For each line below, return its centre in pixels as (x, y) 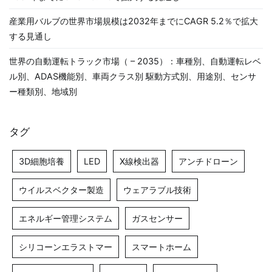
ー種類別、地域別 (43, 91)
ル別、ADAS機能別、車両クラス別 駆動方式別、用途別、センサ (133, 76)
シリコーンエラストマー (66, 247)
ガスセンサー (157, 219)
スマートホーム (161, 247)
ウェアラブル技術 (157, 190)
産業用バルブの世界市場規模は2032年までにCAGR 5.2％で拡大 (134, 21)
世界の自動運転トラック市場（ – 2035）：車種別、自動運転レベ (135, 61)
